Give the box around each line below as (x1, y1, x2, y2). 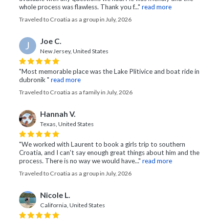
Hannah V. (40, 109, 76, 119)
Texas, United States (40, 120, 94, 128)
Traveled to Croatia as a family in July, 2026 (19, 88, 132, 96)
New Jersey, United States (40, 47, 109, 55)
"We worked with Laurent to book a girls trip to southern (19, 140, 185, 149)
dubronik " (19, 76, 49, 84)
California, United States (40, 201, 105, 209)
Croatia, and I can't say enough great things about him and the (19, 149, 199, 157)
